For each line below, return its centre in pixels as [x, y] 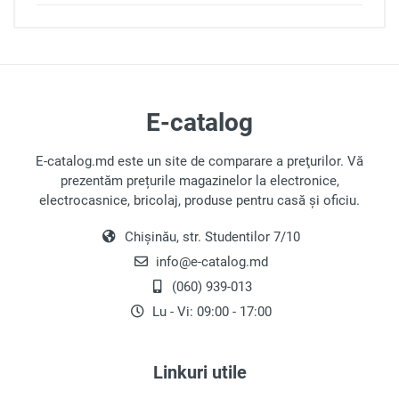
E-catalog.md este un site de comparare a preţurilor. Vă [199, 161]
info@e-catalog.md [210, 262]
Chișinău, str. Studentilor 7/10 [210, 237]
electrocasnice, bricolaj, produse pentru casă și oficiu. [199, 200]
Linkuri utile [199, 372]
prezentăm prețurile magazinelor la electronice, [199, 181]
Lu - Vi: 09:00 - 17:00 [210, 312]
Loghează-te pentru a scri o [190, 92]
